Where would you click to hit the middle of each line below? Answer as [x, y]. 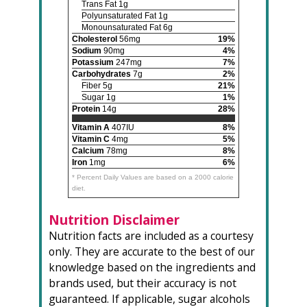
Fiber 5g [97, 86]
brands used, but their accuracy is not [142, 283]
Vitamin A [91, 128]
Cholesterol [95, 39]
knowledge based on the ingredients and [152, 268]
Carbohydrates [101, 74]
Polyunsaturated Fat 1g [125, 16]
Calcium [88, 151]
